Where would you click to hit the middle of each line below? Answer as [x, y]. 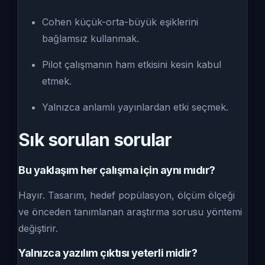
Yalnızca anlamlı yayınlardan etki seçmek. [135, 107]
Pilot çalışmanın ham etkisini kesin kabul [132, 64]
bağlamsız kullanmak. [91, 38]
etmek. [57, 81]
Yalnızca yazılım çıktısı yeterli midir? [108, 253]
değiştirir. [38, 229]
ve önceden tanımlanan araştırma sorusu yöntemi [130, 212]
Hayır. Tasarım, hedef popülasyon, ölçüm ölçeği [127, 195]
